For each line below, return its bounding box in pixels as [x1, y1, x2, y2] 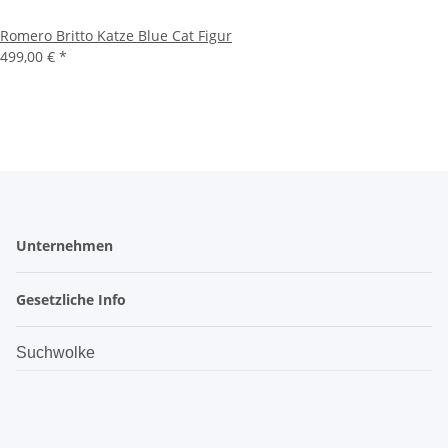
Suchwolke [16, 344, 95, 362]
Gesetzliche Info [16, 290, 130, 310]
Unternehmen [16, 236, 117, 256]
